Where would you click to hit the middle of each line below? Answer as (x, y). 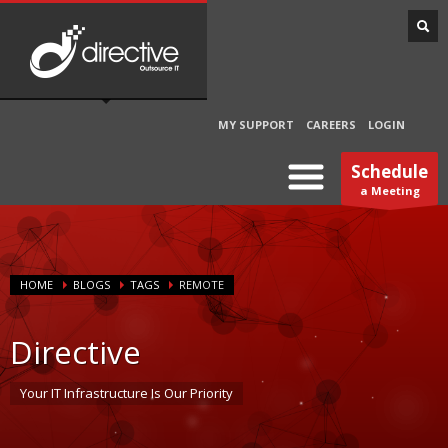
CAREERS (331, 124)
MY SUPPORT (256, 124)
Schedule (389, 171)
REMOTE (201, 284)
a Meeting (389, 190)
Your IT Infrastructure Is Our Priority (126, 393)
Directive (75, 351)
